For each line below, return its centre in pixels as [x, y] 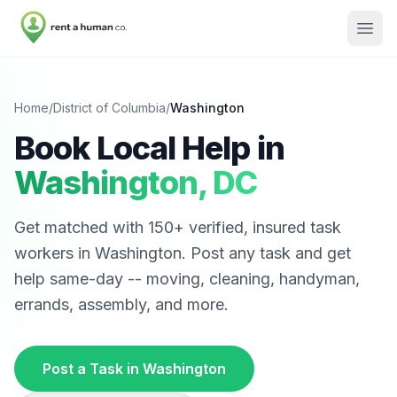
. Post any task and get [266, 253]
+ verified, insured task [257, 227]
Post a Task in [93, 369]
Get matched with [81, 227]
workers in [54, 253]
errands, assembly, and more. [121, 304]
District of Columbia [109, 108]
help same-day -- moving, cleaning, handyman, [187, 279]
